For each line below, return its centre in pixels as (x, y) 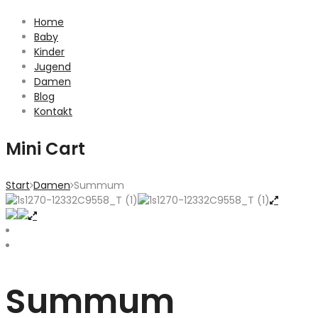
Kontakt (53, 111)
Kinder (49, 52)
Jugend (53, 67)
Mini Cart (45, 149)
